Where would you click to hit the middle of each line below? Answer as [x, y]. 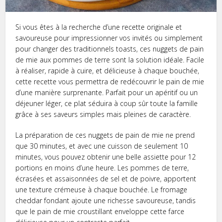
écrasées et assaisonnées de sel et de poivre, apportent [106, 179]
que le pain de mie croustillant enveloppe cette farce [100, 212]
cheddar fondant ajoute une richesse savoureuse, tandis [106, 201]
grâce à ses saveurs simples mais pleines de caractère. [103, 114]
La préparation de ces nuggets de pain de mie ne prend [105, 135]
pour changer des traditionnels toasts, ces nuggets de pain [110, 49]
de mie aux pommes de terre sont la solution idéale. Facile [110, 60]
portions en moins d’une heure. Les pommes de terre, [102, 168]
